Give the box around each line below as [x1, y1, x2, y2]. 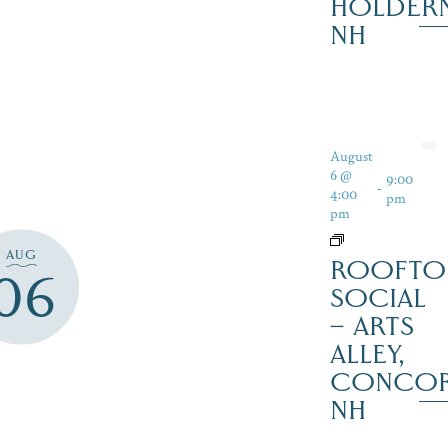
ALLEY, [329, 337, 404, 370]
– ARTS [329, 309, 414, 342]
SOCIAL [329, 281, 426, 314]
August [329, 144, 373, 165]
